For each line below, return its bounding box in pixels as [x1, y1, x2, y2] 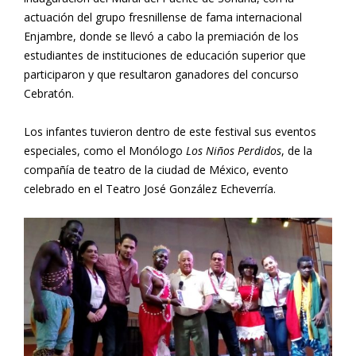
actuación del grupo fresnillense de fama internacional [24, 10, 302, 25]
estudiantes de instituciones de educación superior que [24, 48, 306, 63]
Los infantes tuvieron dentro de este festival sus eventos [24, 124, 316, 139]
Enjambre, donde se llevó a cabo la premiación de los [24, 29, 299, 44]
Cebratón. [24, 86, 74, 101]
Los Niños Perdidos [186, 143, 281, 158]
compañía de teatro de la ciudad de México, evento [24, 162, 288, 177]
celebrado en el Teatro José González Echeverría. [24, 181, 276, 196]
